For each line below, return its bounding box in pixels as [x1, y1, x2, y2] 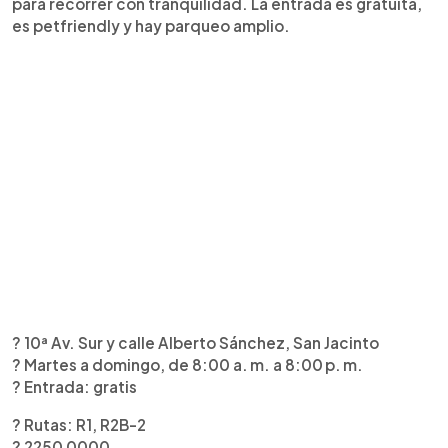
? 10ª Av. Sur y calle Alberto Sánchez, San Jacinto [12, 333, 379, 352]
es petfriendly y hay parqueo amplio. [12, 16, 290, 35]
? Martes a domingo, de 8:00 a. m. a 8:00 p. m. [12, 355, 363, 374]
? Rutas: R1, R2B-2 [12, 415, 146, 434]
